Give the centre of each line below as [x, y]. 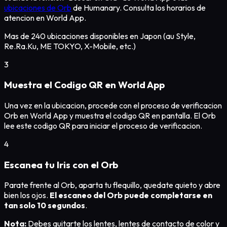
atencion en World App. [45, 17]
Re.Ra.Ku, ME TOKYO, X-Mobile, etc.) [70, 46]
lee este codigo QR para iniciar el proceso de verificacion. [103, 126]
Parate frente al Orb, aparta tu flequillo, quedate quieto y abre [112, 185]
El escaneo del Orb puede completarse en [130, 195]
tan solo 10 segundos [45, 205]
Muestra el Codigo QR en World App [84, 85]
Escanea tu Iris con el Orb [61, 164]
